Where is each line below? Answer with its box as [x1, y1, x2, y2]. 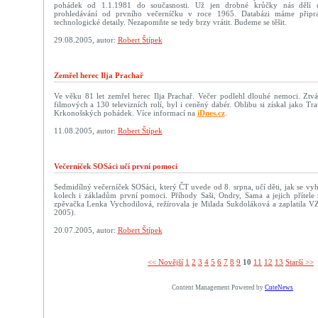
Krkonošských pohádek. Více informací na [53, 109, 197, 117]
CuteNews [265, 284, 293, 291]
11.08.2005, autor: [53, 126, 118, 135]
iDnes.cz [197, 109, 225, 117]
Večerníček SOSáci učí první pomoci [53, 162, 177, 170]
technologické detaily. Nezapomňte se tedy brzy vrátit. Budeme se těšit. [53, 18, 287, 26]
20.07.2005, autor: [53, 226, 118, 234]
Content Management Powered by [172, 284, 265, 291]
